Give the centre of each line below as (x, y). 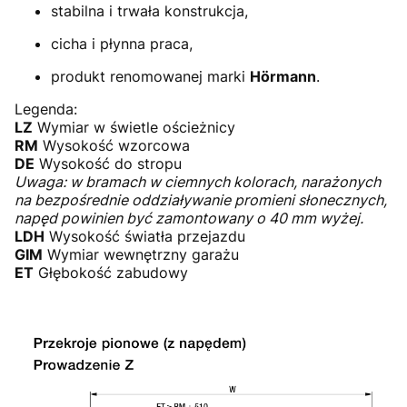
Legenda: (46, 109)
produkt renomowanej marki (150, 76)
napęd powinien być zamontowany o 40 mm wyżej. (189, 218)
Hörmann (283, 76)
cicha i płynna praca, (122, 43)
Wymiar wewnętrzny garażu (141, 254)
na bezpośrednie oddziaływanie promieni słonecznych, (201, 199)
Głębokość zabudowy (111, 272)
